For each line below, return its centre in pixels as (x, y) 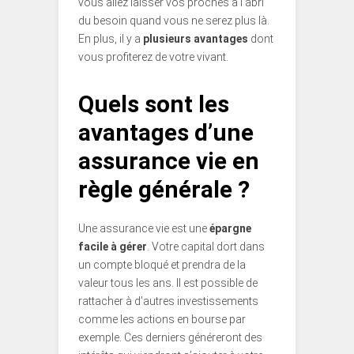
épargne (230, 229)
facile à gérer (113, 247)
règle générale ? (164, 190)
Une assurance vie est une (144, 229)
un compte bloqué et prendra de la (162, 265)
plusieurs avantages (196, 39)
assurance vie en (169, 161)
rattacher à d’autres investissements (168, 301)
